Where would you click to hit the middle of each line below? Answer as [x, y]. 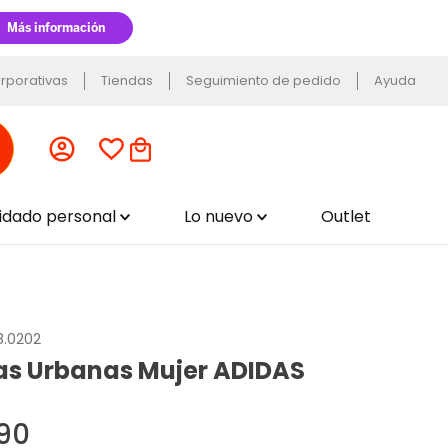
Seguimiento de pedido [263, 80]
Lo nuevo [219, 216]
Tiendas [127, 80]
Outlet [345, 216]
